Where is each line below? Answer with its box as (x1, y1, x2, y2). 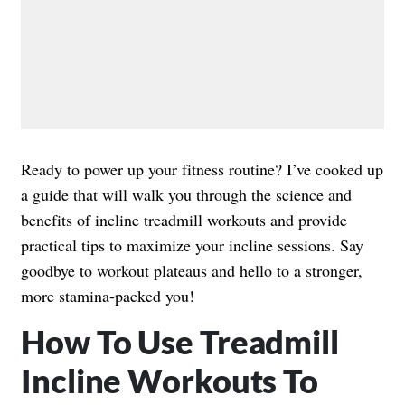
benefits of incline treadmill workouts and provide (21, 208, 347, 231)
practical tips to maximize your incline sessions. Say (21, 233, 363, 256)
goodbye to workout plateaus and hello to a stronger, (21, 259, 363, 281)
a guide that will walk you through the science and (21, 183, 352, 205)
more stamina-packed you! (21, 284, 194, 306)
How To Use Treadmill (21, 321, 339, 362)
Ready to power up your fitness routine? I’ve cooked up (21, 157, 383, 180)
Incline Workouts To (21, 360, 319, 400)
